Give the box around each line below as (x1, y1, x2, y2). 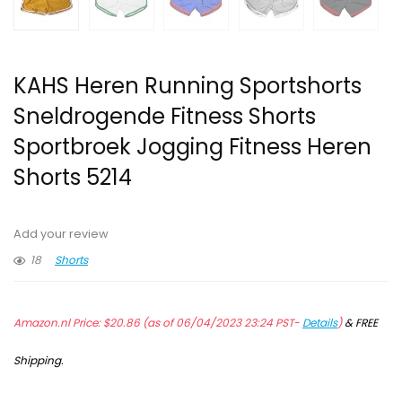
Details (302, 315, 337, 331)
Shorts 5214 (13, 162, 132, 193)
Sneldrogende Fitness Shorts (13, 101, 316, 132)
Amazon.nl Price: (13, 315, 103, 331)
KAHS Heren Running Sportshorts (13, 71, 362, 101)
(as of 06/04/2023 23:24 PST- (140, 315, 302, 331)
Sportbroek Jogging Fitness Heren (13, 132, 371, 162)
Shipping (13, 353, 61, 369)
